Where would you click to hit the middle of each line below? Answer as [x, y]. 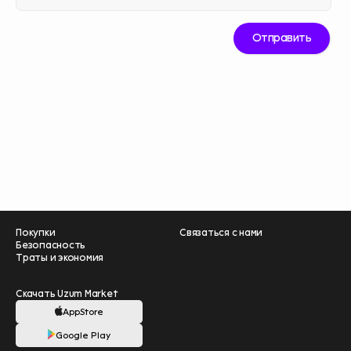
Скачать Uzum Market [67, 294]
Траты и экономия [60, 258]
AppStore [83, 312]
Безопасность [51, 245]
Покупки [36, 233]
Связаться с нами [221, 233]
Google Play [83, 335]
